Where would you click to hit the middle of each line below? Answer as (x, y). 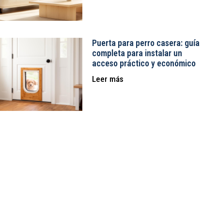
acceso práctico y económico (144, 63)
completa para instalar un (137, 53)
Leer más (108, 79)
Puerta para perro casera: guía (146, 43)
